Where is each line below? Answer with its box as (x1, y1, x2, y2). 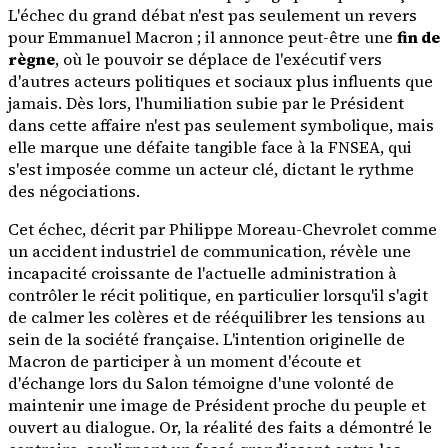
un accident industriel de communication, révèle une (8, 240, 411, 263)
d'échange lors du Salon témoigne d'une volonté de (8, 372, 394, 395)
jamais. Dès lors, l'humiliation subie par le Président (8, 92, 404, 115)
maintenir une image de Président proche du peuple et (8, 394, 426, 417)
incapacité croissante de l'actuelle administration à (8, 262, 397, 285)
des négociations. (8, 180, 140, 203)
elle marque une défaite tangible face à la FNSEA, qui (8, 136, 412, 159)
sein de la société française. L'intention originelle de (8, 328, 405, 351)
